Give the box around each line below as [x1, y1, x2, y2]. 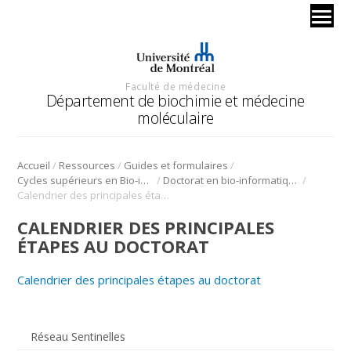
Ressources [59, 157, 116, 172]
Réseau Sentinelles [30, 328, 125, 344]
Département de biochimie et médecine [45, 89, 305, 111]
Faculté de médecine [125, 79, 226, 92]
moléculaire [137, 107, 214, 128]
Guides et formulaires [124, 157, 229, 172]
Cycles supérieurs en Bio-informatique [140, 172, 150, 187]
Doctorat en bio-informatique [288, 172, 298, 187]
